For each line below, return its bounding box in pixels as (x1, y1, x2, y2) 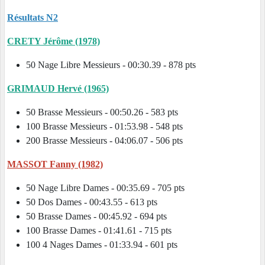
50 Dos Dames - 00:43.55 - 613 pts (26, 197, 164, 208)
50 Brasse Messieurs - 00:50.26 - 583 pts (26, 107, 190, 118)
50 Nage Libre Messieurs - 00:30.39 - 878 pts (26, 60, 219, 70)
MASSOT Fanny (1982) (7, 159, 103, 170)
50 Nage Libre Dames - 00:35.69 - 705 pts (26, 183, 194, 193)
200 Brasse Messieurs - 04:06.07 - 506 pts (26, 135, 190, 146)
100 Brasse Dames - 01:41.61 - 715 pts (26, 225, 190, 236)
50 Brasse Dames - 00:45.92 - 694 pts (26, 211, 190, 222)
